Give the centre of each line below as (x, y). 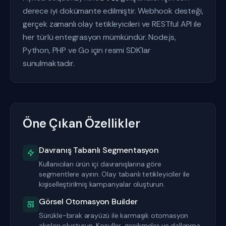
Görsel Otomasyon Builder (88, 202)
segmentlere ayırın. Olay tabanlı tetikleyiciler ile (115, 174)
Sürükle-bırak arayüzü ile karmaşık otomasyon (114, 215)
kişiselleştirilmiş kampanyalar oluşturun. (102, 184)
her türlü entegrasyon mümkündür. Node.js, (99, 37)
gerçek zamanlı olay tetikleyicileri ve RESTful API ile (112, 24)
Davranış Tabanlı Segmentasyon (99, 150)
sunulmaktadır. (49, 63)
